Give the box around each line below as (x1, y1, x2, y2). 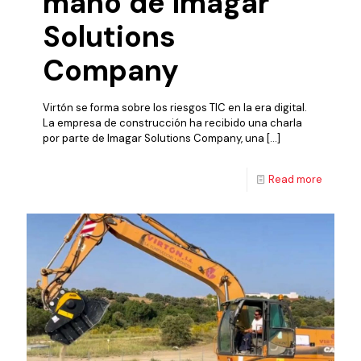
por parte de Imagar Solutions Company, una (43, 131, 264, 146)
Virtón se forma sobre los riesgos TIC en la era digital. (43, 101, 307, 115)
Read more (268, 172, 322, 187)
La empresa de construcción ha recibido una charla (43, 116, 302, 131)
